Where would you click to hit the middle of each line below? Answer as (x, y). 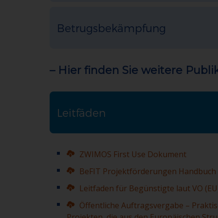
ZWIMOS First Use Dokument (133, 154)
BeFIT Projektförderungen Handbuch (148, 171)
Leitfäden (81, 112)
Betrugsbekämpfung (111, 28)
